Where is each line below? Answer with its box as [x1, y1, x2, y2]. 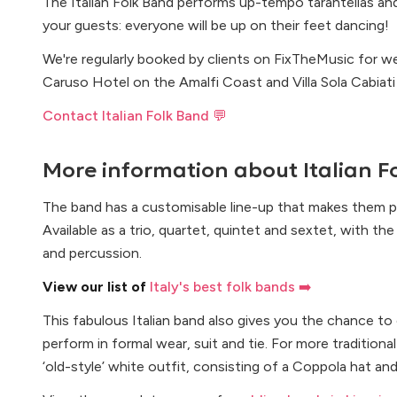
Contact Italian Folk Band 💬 [43, 107, 227, 124]
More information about [43, 157, 303, 183]
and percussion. [43, 245, 142, 261]
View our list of [43, 278, 150, 295]
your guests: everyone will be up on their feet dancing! [43, 17, 389, 34]
